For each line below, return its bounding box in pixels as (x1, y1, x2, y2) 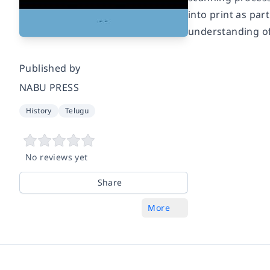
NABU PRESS (19, 81, 79, 94)
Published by (19, 61, 81, 75)
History (26, 105, 52, 116)
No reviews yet (25, 151, 88, 163)
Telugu (64, 105, 89, 116)
